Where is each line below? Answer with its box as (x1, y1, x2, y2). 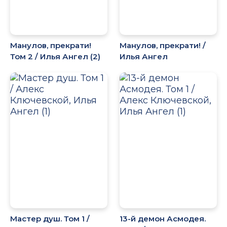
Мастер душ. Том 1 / (10, 214, 90, 224)
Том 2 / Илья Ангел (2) (10, 51, 100, 61)
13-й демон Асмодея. (120, 214, 206, 224)
